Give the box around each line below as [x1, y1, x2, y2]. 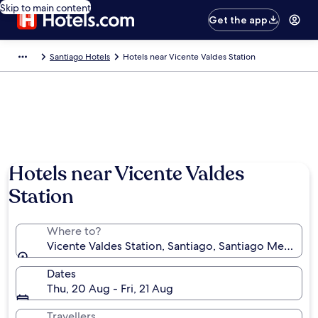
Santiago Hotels [50, 51, 110, 62]
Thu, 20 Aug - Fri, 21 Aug [47, 281, 173, 296]
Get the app [209, 13, 268, 26]
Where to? [47, 224, 101, 238]
